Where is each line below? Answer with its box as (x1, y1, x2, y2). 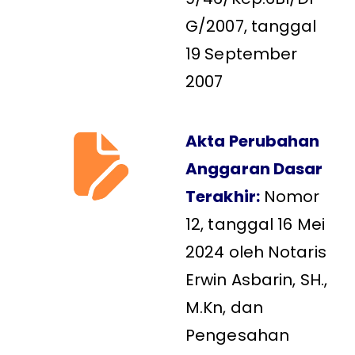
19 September (185, 42, 298, 65)
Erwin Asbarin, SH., (185, 268, 327, 291)
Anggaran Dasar (185, 157, 323, 180)
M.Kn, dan (185, 296, 263, 319)
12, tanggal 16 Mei (185, 212, 325, 235)
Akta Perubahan (185, 129, 320, 152)
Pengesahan (185, 323, 289, 346)
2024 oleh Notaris (185, 240, 326, 263)
